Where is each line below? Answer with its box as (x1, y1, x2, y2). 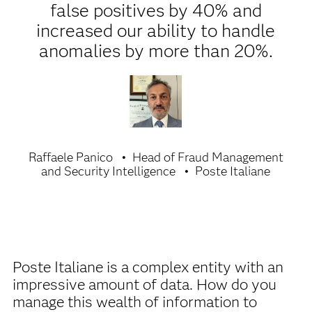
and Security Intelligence (41, 164, 176, 179)
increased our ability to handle (36, 19, 276, 42)
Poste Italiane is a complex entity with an (12, 258, 283, 276)
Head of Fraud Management (132, 150, 283, 165)
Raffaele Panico (28, 150, 113, 165)
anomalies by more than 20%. (38, 40, 273, 62)
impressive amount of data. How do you (12, 275, 276, 294)
